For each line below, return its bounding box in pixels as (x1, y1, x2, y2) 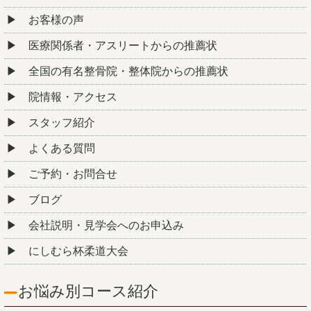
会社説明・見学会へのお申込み (28, 219, 184, 231)
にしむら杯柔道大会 (28, 244, 128, 257)
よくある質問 (28, 142, 95, 154)
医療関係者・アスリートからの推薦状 (28, 39, 217, 51)
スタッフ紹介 (28, 116, 95, 128)
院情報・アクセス (28, 90, 117, 103)
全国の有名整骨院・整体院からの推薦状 (28, 65, 228, 77)
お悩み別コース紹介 (18, 283, 158, 301)
